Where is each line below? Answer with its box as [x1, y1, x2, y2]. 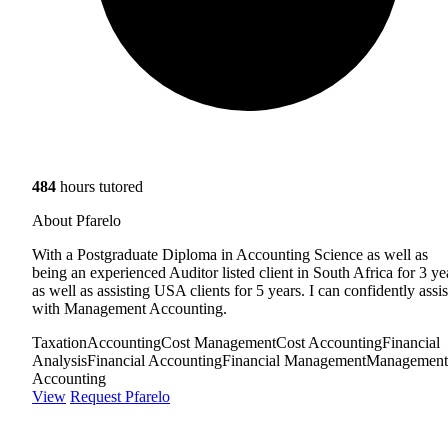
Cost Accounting [276, 333, 382, 351]
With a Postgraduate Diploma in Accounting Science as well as [32, 245, 428, 263]
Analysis [32, 351, 87, 369]
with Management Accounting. [32, 299, 227, 317]
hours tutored [56, 177, 143, 195]
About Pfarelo [32, 211, 121, 229]
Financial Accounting [87, 351, 222, 369]
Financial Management [222, 351, 366, 369]
